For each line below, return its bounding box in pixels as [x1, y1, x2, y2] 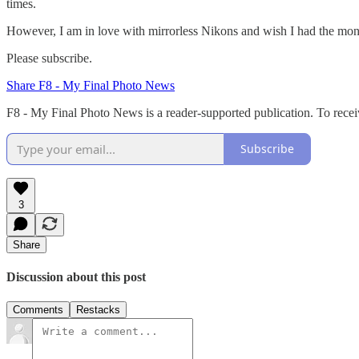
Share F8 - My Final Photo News [6, 78, 175, 92]
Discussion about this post [6, 270, 146, 284]
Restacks [76, 304, 120, 317]
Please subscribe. [6, 50, 92, 65]
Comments [13, 304, 63, 317]
